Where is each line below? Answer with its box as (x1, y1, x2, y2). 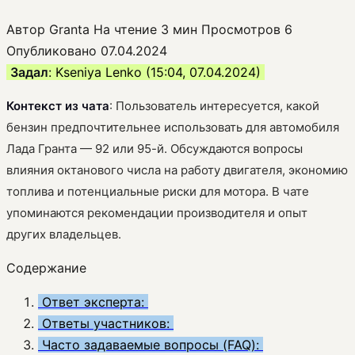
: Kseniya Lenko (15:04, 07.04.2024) (48, 63, 265, 80)
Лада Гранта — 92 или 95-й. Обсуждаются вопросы (6, 140, 303, 156)
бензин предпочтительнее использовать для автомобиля (6, 119, 339, 135)
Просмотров (201, 21, 281, 37)
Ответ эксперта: (38, 293, 148, 310)
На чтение (94, 21, 157, 37)
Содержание (6, 259, 86, 276)
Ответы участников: (38, 315, 174, 331)
